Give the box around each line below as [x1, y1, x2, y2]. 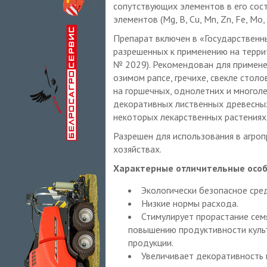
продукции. [128, 236, 173, 249]
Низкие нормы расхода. [141, 197, 238, 209]
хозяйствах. [113, 142, 162, 155]
